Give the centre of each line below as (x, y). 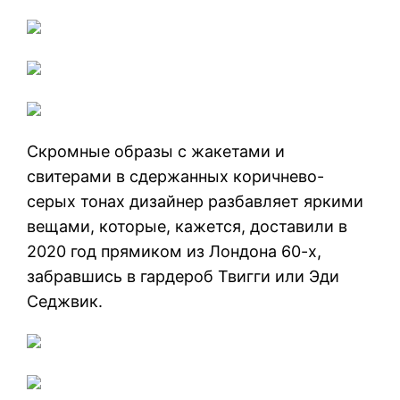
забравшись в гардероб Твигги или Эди (183, 276)
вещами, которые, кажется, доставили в (187, 226)
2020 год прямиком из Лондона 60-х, (175, 251)
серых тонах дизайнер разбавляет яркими (196, 201)
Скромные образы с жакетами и (156, 151)
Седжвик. (65, 301)
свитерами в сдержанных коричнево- (176, 176)
